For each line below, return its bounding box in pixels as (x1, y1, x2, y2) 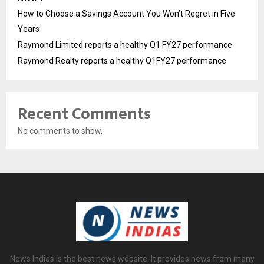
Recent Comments (18, 100, 151, 128)
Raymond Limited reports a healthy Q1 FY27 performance (18, 40, 232, 50)
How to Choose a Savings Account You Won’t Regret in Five (18, 9, 235, 19)
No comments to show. (18, 126, 103, 136)
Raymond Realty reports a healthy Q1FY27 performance (18, 56, 226, 66)
